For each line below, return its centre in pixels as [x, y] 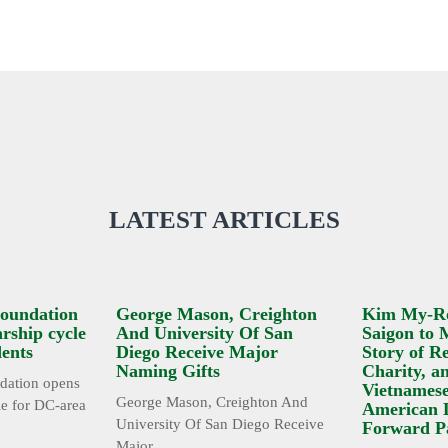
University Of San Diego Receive [220, 424]
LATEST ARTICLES [224, 220]
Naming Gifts [168, 371]
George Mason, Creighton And [212, 402]
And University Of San [204, 333]
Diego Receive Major [197, 352]
